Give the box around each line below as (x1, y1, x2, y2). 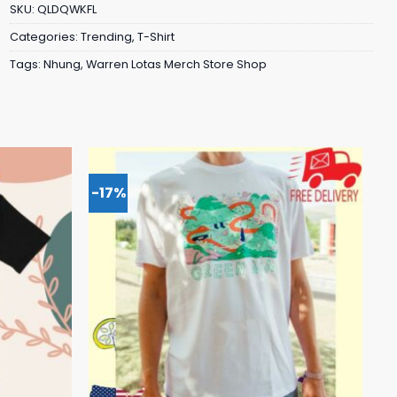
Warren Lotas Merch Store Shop (86, 56, 267, 72)
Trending (81, 28, 132, 44)
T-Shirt (137, 28, 175, 44)
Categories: (10, 28, 81, 44)
